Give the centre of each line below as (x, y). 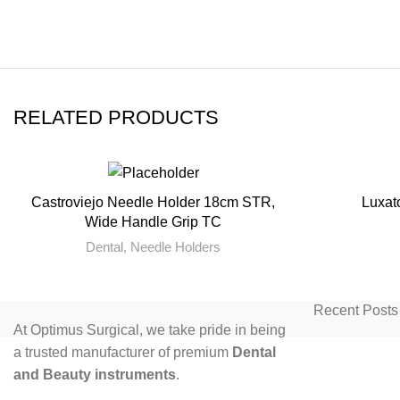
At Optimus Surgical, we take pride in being (150, 330)
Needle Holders (176, 247)
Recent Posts (356, 311)
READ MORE (153, 202)
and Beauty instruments (95, 375)
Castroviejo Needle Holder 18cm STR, (154, 203)
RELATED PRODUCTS (116, 117)
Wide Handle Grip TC (154, 222)
